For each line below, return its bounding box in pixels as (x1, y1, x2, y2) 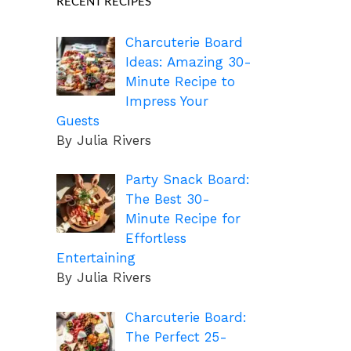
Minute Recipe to (125, 73, 235, 89)
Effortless (125, 230, 186, 247)
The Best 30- (125, 191, 210, 208)
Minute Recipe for (125, 211, 241, 227)
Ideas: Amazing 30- (125, 53, 251, 70)
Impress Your (125, 92, 208, 109)
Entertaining (56, 250, 136, 266)
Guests (56, 112, 100, 128)
